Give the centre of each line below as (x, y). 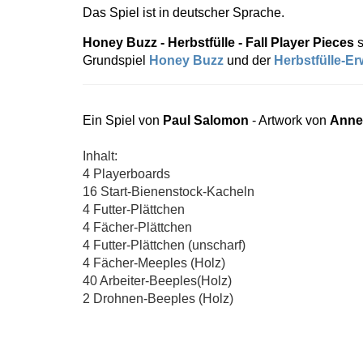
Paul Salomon (207, 120)
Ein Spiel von (123, 120)
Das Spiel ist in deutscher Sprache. (184, 13)
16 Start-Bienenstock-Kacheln (169, 192)
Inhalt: (100, 156)
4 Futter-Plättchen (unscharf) (164, 245)
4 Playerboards (126, 174)
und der (249, 60)
